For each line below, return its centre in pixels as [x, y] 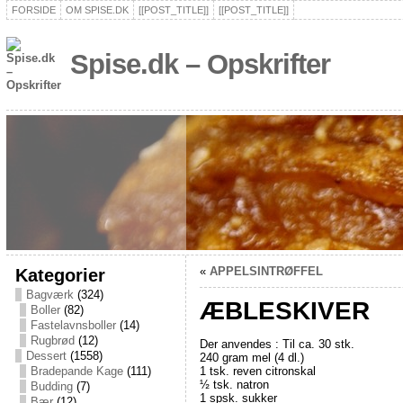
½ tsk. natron [234, 384]
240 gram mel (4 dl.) [251, 357]
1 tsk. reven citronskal [257, 371]
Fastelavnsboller [73, 325]
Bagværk [49, 295]
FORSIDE [33, 10]
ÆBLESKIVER [284, 311]
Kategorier [60, 275]
